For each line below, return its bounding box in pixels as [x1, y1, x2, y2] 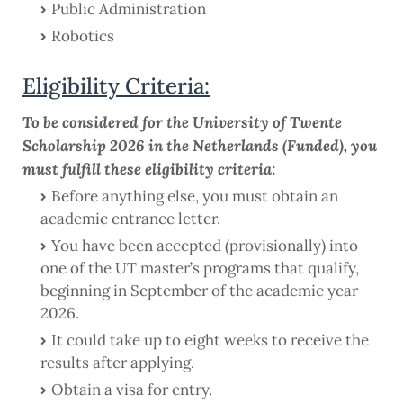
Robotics [51, 26, 114, 47]
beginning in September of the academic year [40, 281, 358, 301]
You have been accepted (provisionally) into [51, 236, 358, 256]
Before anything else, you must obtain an [51, 186, 338, 207]
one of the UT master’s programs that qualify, [40, 258, 359, 279]
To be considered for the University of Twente [22, 112, 342, 133]
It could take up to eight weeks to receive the [51, 330, 369, 351]
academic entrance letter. [40, 209, 220, 229]
